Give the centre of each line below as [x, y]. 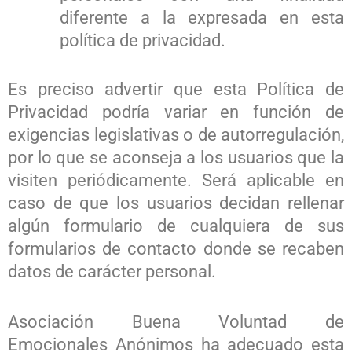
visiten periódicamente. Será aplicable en [176, 181]
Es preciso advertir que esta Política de [176, 90]
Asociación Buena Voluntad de [176, 322]
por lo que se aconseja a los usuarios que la [176, 158]
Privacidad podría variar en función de [176, 112]
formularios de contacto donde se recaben [176, 249]
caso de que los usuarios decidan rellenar [176, 203]
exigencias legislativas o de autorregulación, [176, 135]
